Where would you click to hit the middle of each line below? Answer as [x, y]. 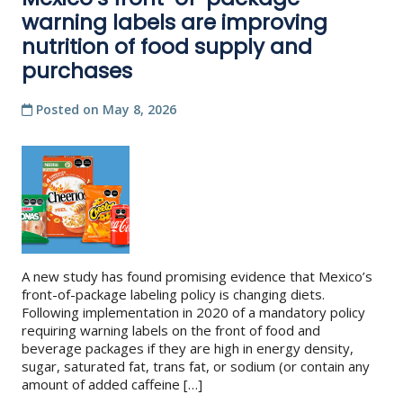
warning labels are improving [175, 23]
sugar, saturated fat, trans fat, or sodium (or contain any [196, 367]
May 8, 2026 [139, 110]
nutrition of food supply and [167, 47]
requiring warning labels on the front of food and [171, 331]
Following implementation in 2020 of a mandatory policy [193, 313]
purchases [77, 72]
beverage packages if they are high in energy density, [188, 349]
